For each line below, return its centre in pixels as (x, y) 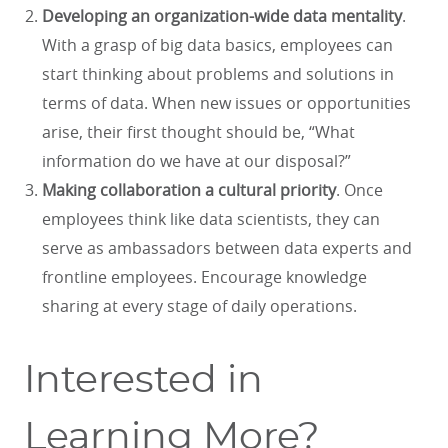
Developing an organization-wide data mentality (222, 16)
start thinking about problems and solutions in (218, 74)
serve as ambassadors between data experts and (227, 248)
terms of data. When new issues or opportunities (226, 103)
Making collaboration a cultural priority (189, 190)
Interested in (143, 380)
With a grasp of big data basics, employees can (217, 45)
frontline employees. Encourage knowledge (204, 277)
